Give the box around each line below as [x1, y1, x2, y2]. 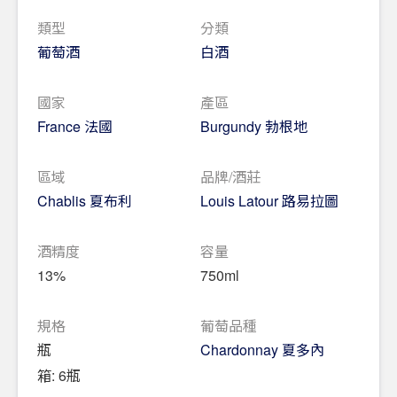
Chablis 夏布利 [37, 190, 132, 211]
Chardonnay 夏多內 [200, 339, 324, 360]
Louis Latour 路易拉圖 [200, 190, 339, 211]
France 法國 [37, 115, 113, 136]
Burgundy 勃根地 [200, 115, 307, 136]
